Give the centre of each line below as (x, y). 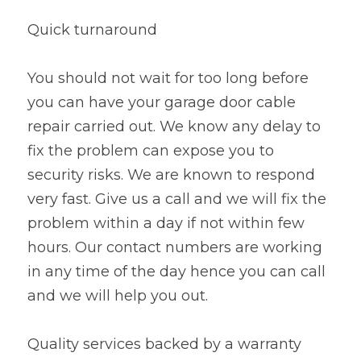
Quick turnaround (92, 29)
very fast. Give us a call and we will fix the (177, 199)
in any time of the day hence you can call (176, 271)
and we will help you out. (118, 295)
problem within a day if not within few (166, 223)
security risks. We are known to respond (171, 174)
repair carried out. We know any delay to (174, 126)
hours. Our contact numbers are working (175, 247)
